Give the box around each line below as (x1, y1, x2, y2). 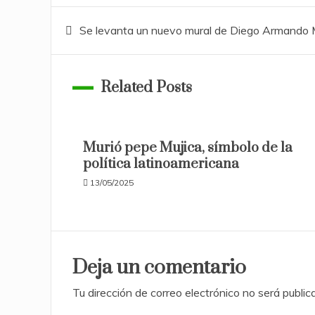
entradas (51, 86, 147, 117)
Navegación (51, 10, 176, 41)
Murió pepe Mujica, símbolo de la (83, 139, 292, 157)
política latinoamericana (83, 155, 239, 173)
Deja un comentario (72, 255, 246, 280)
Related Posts (101, 78, 192, 97)
